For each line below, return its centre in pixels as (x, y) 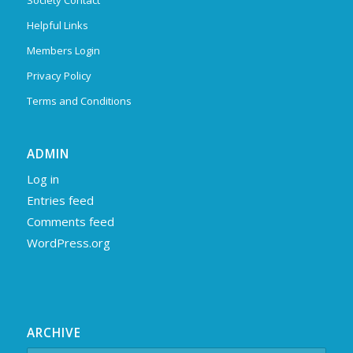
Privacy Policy (59, 76)
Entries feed (60, 201)
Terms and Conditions (79, 101)
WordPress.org (68, 243)
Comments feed (70, 222)
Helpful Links (57, 25)
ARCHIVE (54, 333)
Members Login (63, 50)
